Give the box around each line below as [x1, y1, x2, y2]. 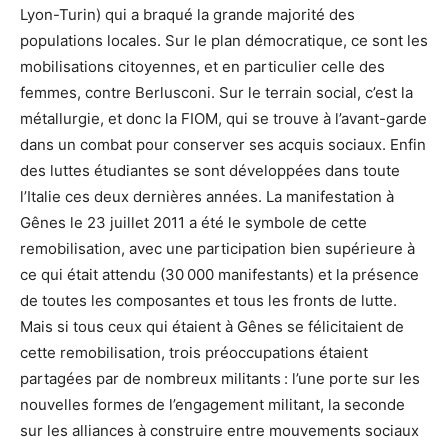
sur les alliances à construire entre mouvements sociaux [20, 421, 419, 441]
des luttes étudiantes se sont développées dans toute [20, 161, 400, 181]
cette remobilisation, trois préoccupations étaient [20, 343, 368, 363]
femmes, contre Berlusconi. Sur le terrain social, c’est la [20, 83, 413, 103]
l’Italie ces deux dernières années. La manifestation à [20, 187, 394, 207]
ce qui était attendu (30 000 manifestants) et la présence [20, 265, 419, 285]
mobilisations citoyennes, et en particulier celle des [20, 57, 385, 77]
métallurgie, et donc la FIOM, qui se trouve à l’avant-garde [20, 109, 427, 129]
